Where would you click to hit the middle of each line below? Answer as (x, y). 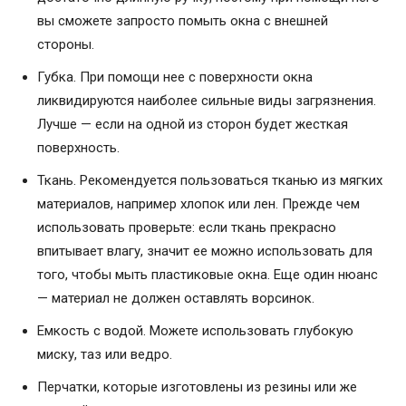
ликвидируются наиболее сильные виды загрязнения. (207, 100)
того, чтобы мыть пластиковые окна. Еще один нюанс (208, 274)
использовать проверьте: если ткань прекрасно (187, 227)
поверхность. (78, 147)
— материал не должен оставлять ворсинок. (176, 298)
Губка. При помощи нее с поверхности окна (175, 77)
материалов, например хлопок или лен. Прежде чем (198, 203)
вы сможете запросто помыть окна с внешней (183, 20)
